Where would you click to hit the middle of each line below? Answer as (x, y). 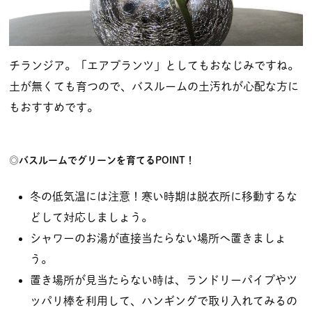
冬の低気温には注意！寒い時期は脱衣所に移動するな (164, 196)
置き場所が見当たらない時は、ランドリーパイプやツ (164, 280)
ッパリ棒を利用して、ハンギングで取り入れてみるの (164, 301)
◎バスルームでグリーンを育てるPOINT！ (102, 161)
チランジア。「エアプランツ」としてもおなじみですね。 (154, 66)
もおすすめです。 (54, 108)
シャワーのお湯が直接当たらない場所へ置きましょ (158, 238)
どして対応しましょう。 (91, 217)
